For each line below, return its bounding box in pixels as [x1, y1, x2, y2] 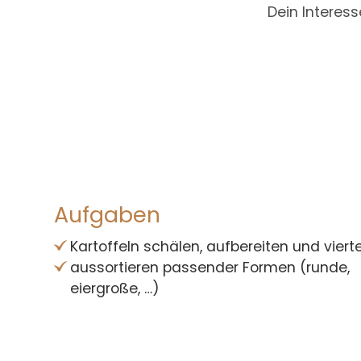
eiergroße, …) [70, 278, 160, 298]
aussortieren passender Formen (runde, [70, 257, 351, 277]
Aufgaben [54, 199, 161, 230]
